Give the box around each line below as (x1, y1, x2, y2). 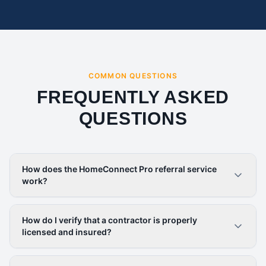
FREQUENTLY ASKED (37, 87, 229, 107)
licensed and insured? (22, 227, 112, 237)
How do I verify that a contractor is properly (22, 215, 197, 225)
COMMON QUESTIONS (88, 71, 178, 80)
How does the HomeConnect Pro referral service (22, 164, 217, 174)
